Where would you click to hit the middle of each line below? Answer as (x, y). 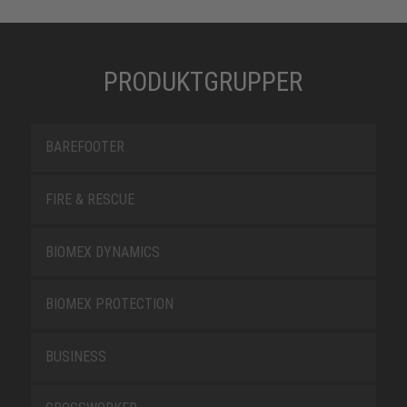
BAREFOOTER (84, 147)
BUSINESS (75, 356)
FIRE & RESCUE (89, 200)
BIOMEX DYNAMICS (102, 252)
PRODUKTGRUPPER (203, 81)
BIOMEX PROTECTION (109, 304)
